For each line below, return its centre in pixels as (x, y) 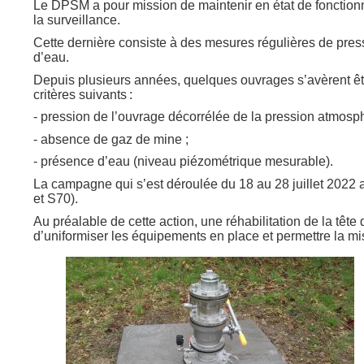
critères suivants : (84, 94)
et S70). (57, 198)
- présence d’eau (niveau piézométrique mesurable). (184, 162)
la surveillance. (78, 20)
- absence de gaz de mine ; (112, 139)
